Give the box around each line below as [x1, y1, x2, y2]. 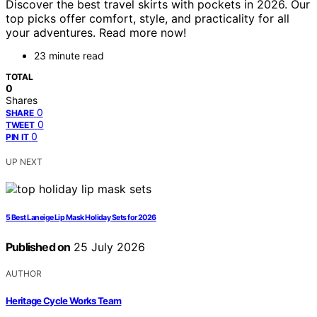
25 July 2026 [70, 240, 146, 255]
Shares [6, 94, 38, 107]
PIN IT [6, 132, 29, 143]
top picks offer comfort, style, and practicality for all [6, 11, 289, 26]
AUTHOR [6, 268, 42, 279]
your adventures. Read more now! [6, 25, 186, 40]
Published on [6, 240, 71, 255]
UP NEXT [6, 156, 42, 168]
